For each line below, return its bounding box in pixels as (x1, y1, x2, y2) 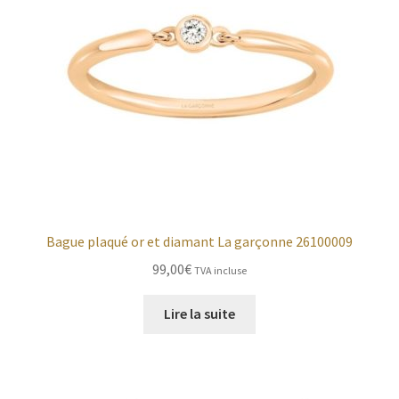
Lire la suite (164, 305, 235, 323)
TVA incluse (194, 263, 247, 277)
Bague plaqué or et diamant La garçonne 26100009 (46, 232, 353, 250)
